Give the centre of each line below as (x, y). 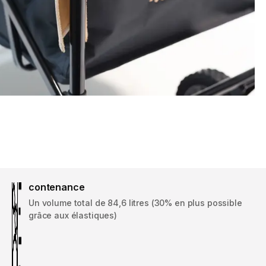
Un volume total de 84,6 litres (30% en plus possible (135, 203)
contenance (57, 187)
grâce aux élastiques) (73, 216)
